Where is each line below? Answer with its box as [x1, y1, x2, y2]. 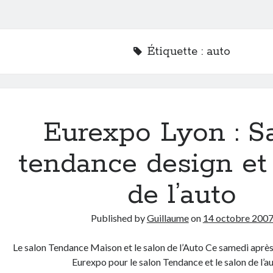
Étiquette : [147, 44, 207, 59]
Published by [90, 212, 147, 224]
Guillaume [146, 212, 189, 224]
